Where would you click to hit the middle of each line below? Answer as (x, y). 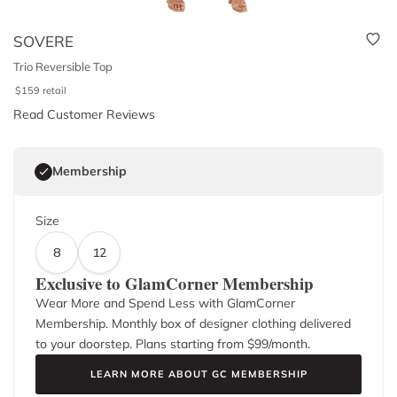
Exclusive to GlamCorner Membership (175, 283)
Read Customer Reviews (84, 114)
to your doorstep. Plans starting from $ (145, 344)
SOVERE (43, 41)
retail (55, 90)
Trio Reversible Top (63, 66)
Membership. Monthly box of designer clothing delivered (193, 323)
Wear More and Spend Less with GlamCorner (165, 303)
